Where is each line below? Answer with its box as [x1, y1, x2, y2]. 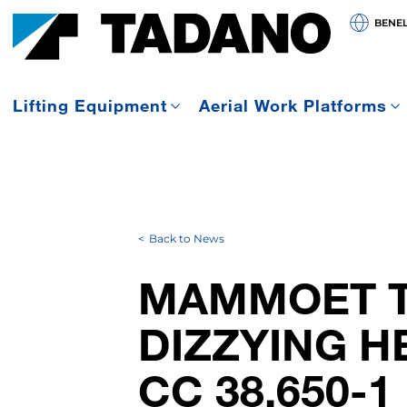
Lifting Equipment [13, 95, 167, 116]
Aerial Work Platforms [198, 95, 387, 116]
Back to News [148, 232, 224, 245]
